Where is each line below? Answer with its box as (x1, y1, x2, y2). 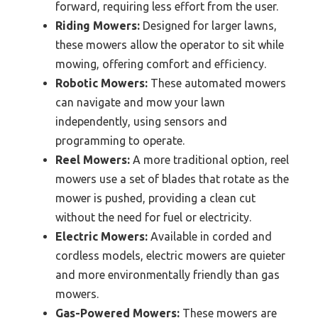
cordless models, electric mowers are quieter (55, 249, 285, 263)
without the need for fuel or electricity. (55, 211, 251, 224)
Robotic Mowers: (55, 77, 148, 90)
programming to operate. (55, 134, 185, 148)
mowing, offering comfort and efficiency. (55, 57, 266, 71)
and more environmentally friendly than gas (55, 268, 280, 282)
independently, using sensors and (55, 115, 227, 128)
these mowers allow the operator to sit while (55, 38, 284, 52)
